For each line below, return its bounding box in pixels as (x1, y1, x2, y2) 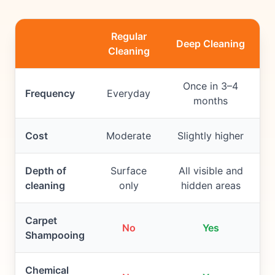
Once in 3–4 (183, 80, 238, 93)
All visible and (178, 165, 243, 177)
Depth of (25, 165, 66, 177)
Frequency (25, 87, 75, 100)
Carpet (25, 214, 57, 227)
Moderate (106, 130, 151, 142)
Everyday (107, 87, 150, 100)
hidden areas (180, 179, 241, 192)
